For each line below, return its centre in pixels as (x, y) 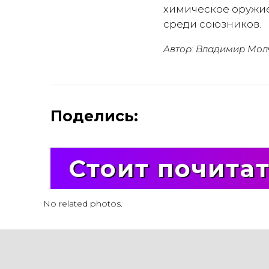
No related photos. (83, 204)
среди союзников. (212, 24)
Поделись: (94, 116)
